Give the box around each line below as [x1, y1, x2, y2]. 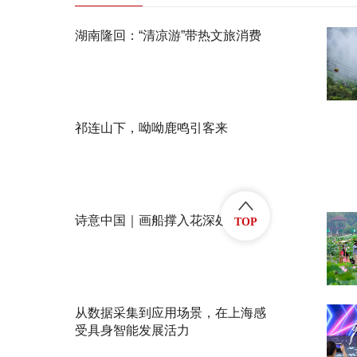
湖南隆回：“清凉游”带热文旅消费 [74, 29, 261, 42]
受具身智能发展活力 [74, 324, 190, 337]
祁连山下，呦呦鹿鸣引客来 [74, 121, 228, 135]
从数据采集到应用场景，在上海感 [74, 306, 266, 320]
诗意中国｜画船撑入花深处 [74, 214, 228, 227]
